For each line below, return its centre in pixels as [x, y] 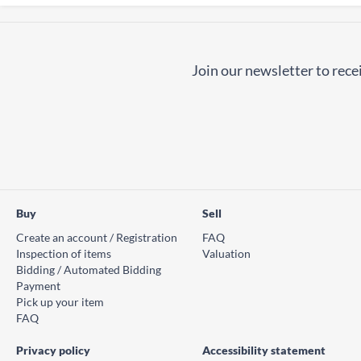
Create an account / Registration [97, 237]
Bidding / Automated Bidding [89, 270]
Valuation [226, 253]
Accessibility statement [264, 350]
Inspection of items [64, 253]
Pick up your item [60, 302]
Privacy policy [53, 350]
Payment [38, 286]
